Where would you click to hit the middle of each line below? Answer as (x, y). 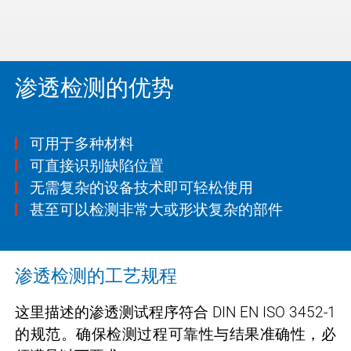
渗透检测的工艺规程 (96, 276)
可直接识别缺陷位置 (97, 165)
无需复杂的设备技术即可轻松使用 (141, 187)
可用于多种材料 (82, 143)
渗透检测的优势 (94, 88)
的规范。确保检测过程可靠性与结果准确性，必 (175, 334)
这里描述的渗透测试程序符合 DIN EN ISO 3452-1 (175, 312)
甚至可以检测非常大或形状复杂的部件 (156, 209)
